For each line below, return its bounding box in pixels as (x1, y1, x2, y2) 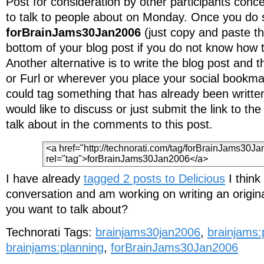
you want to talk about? (6, 203, 128, 216)
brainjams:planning (6, 241, 104, 255)
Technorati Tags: (6, 226, 95, 239)
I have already (6, 172, 84, 186)
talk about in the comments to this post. (6, 118, 213, 131)
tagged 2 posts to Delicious (84, 172, 225, 186)
